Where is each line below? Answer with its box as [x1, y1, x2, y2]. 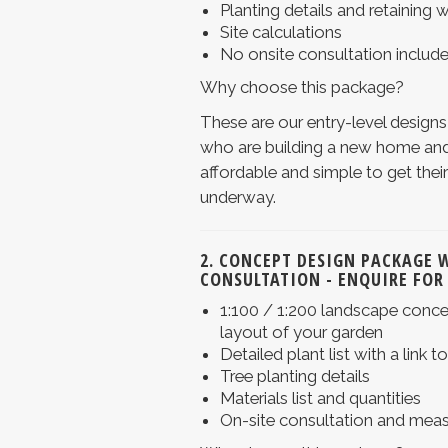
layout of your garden [219, 322, 383, 343]
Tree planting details [219, 366, 370, 387]
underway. [199, 187, 276, 208]
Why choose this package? [199, 77, 404, 98]
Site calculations [219, 22, 342, 43]
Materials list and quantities [219, 388, 421, 409]
